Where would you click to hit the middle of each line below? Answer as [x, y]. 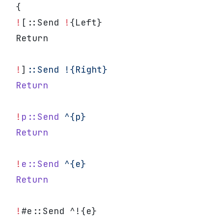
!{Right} [83, 69]
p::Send [40, 117]
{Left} [86, 22]
